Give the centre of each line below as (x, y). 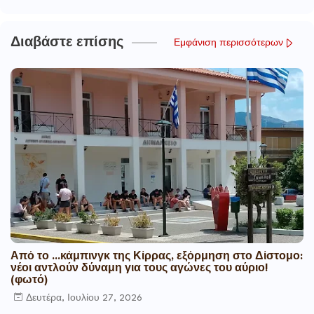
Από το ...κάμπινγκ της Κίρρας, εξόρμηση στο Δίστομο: (157, 257)
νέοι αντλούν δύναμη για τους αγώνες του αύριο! (139, 269)
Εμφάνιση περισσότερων (228, 43)
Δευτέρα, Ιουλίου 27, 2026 (84, 298)
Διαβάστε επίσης (67, 43)
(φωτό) (29, 281)
